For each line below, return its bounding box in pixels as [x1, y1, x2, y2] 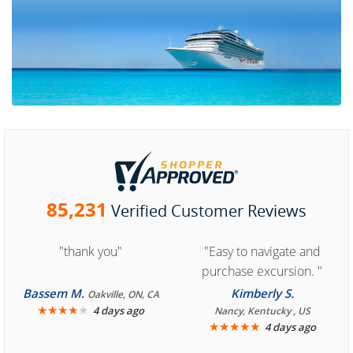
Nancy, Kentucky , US [214, 304, 310, 318]
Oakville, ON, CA [87, 288, 159, 301]
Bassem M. [22, 285, 87, 302]
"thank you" [59, 243, 123, 260]
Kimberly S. [230, 285, 294, 302]
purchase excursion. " [202, 262, 323, 280]
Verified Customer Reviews [110, 200, 307, 221]
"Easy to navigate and [203, 243, 321, 260]
